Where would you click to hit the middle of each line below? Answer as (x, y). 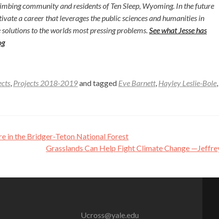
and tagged (98, 83)
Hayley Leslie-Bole (187, 83)
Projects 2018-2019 (45, 83)
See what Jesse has (178, 30)
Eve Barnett (137, 83)
